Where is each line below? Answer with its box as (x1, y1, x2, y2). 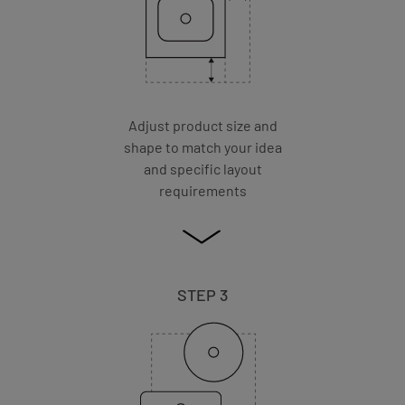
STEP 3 (177, 285, 228, 306)
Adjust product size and (127, 117, 278, 135)
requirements (158, 182, 247, 200)
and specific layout (143, 160, 262, 178)
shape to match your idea (123, 138, 282, 156)
